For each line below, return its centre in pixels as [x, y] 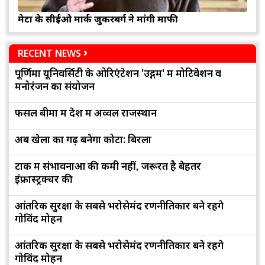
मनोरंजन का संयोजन [55, 86]
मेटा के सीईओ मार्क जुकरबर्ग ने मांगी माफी [98, 19]
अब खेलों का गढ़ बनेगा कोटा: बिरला [83, 140]
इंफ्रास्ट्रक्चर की [44, 179]
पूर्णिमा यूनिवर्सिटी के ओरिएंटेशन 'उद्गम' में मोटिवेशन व [118, 73]
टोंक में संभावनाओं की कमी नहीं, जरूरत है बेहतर [108, 166]
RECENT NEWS [49, 54]
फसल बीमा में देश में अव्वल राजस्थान [86, 113]
